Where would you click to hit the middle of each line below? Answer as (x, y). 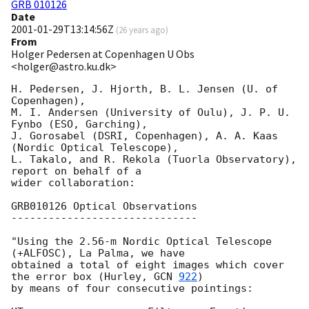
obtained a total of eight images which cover (148, 265)
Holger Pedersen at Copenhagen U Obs (103, 54)
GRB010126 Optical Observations (104, 207)
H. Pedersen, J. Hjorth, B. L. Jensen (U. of (144, 89)
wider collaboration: (73, 183)
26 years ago (142, 30)
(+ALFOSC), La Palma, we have (101, 253)
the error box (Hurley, (82, 277)
